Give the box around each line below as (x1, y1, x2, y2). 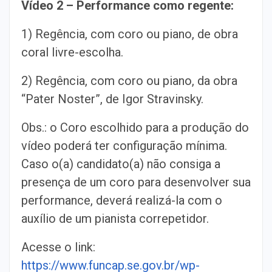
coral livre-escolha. (21, 45, 123, 59)
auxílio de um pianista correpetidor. (21, 211, 209, 226)
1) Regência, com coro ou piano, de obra (21, 27, 238, 41)
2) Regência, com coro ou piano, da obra (21, 73, 237, 88)
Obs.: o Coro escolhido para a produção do (21, 120, 249, 135)
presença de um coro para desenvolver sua (21, 175, 251, 189)
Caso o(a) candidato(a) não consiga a (21, 157, 220, 171)
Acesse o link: (21, 240, 95, 254)
